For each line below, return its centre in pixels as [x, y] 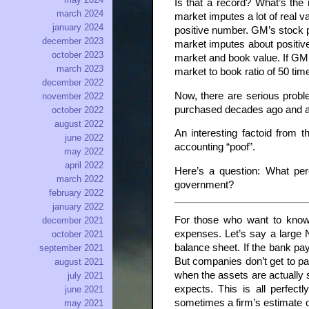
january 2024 [78, 28]
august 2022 [79, 124]
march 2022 [80, 179]
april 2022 [84, 166]
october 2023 [78, 55]
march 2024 [80, 14]
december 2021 [73, 221]
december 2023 [73, 41]
